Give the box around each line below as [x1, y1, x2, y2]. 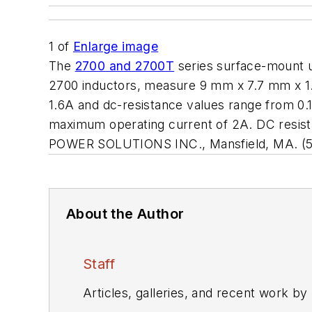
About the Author [66, 205, 185, 222]
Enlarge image [73, 39, 159, 54]
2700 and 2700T [75, 58, 175, 73]
